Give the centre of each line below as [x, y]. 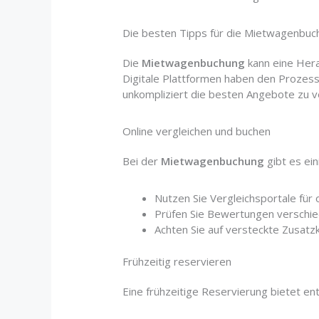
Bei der [142, 161]
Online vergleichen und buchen [197, 131]
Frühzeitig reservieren [177, 261]
